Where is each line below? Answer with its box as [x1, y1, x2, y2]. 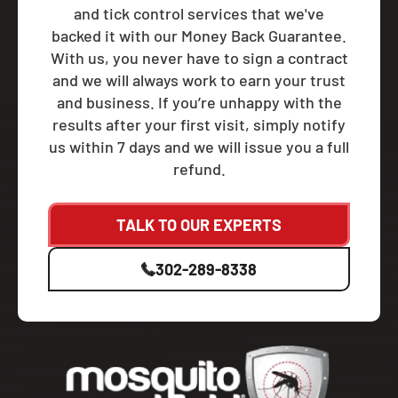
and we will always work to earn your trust [52, 69, 346, 90]
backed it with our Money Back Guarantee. [52, 25, 346, 45]
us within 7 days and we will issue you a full [49, 136, 349, 156]
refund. [172, 158, 226, 179]
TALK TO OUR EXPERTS [116, 214, 282, 235]
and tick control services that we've [74, 3, 324, 23]
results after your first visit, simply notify [52, 114, 346, 134]
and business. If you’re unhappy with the [56, 92, 342, 112]
